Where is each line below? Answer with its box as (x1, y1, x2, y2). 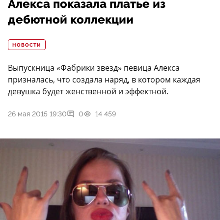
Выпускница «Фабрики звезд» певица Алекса (8, 62, 180, 74)
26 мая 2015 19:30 (8, 110, 67, 118)
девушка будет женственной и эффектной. (8, 86, 168, 97)
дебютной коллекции (8, 13, 134, 27)
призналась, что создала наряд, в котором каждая (8, 74, 200, 85)
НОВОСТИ (12, 42, 41, 49)
